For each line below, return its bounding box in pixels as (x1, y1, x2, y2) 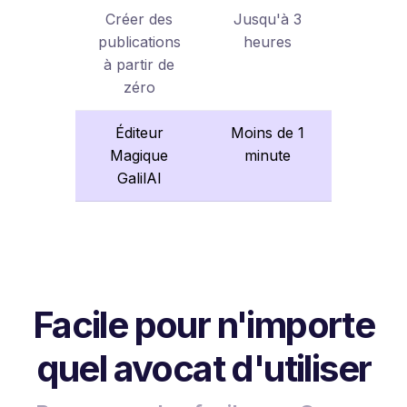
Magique (110, 145, 169, 164)
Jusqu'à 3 (233, 9, 302, 28)
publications (97, 32, 181, 51)
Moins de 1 (230, 123, 304, 142)
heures (243, 32, 292, 51)
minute (243, 145, 291, 164)
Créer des (105, 9, 174, 28)
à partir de (104, 55, 175, 74)
